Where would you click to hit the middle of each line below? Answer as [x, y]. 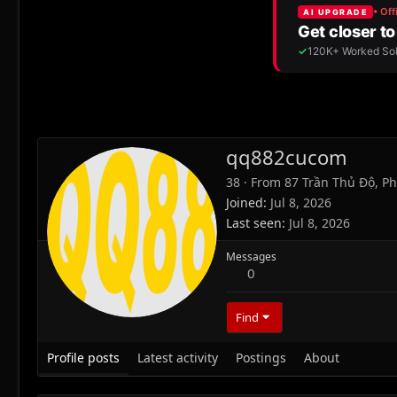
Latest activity [178, 358]
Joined [245, 203]
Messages [251, 257]
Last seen [254, 223]
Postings [261, 358]
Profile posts [83, 358]
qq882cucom [287, 157]
